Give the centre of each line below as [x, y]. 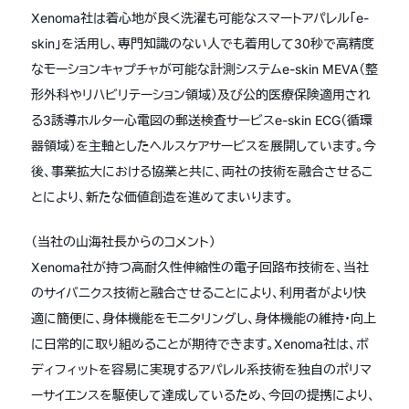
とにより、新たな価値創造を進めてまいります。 [162, 197]
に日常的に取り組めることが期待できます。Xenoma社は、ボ [200, 344]
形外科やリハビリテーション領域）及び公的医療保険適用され [201, 94]
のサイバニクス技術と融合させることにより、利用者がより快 [199, 293]
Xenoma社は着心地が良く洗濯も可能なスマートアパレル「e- [200, 18]
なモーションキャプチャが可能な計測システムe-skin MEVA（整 [204, 69]
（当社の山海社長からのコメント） [123, 241]
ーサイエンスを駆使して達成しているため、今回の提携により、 [203, 395]
